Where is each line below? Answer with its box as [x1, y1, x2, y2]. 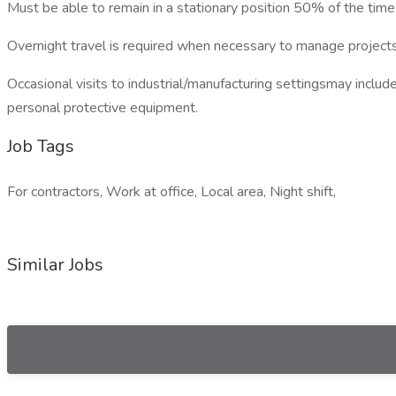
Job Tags [7, 134, 74, 158]
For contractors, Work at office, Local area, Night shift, [7, 182, 336, 202]
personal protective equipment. [7, 98, 198, 118]
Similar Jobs [7, 253, 103, 277]
